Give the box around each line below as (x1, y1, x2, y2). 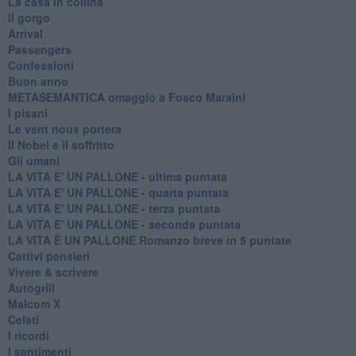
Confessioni (7, 56, 74, 73)
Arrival (7, 25, 43, 41)
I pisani (7, 104, 48, 121)
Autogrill (7, 279, 55, 296)
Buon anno (7, 72, 68, 89)
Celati (7, 311, 39, 327)
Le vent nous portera (7, 120, 122, 137)
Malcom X (7, 295, 60, 311)
